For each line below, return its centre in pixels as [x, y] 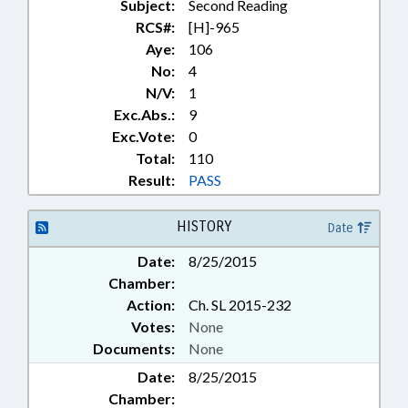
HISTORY [204, 227]
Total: [155, 158]
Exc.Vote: [143, 137]
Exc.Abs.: [144, 115]
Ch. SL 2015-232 [240, 305]
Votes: [153, 327]
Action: [151, 305]
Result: [152, 180]
